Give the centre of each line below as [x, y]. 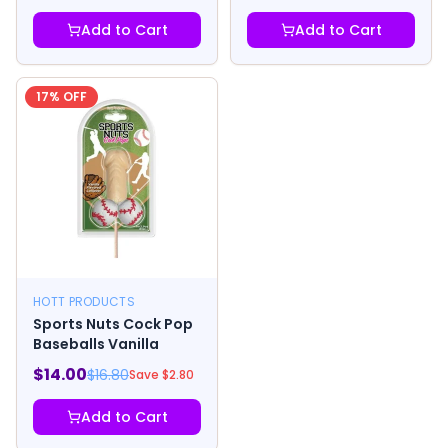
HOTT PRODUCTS [84, 302]
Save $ [149, 374]
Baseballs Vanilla [96, 344]
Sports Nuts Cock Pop [113, 324]
